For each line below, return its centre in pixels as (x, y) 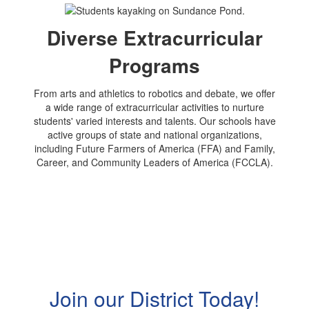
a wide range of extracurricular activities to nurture (154, 107)
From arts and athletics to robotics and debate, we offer (154, 93)
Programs (154, 66)
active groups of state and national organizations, (154, 135)
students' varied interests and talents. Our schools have (154, 121)
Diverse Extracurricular (154, 38)
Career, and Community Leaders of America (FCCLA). (154, 162)
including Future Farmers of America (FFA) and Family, (154, 149)
